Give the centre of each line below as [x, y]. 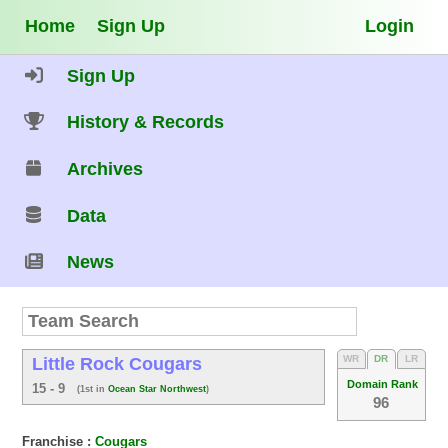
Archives [105, 169]
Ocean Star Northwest [157, 388]
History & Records [146, 122]
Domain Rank [382, 383]
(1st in [93, 388]
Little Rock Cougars [117, 364]
